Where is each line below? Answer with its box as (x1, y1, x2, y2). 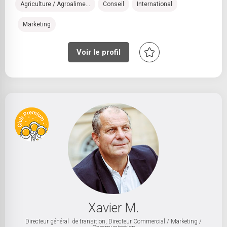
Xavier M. (88, 201, 139, 215)
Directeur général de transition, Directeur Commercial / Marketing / (25, 218, 202, 225)
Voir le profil (76, 48, 121, 57)
